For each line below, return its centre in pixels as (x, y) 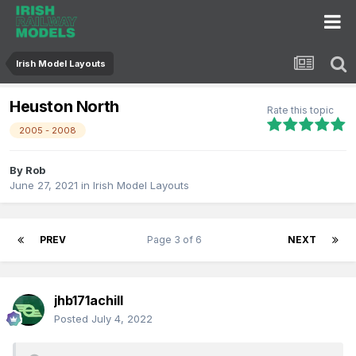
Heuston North (64, 107)
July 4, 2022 (122, 319)
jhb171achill (89, 301)
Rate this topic (300, 110)
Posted (73, 319)
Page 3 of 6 (177, 240)
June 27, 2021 (44, 186)
